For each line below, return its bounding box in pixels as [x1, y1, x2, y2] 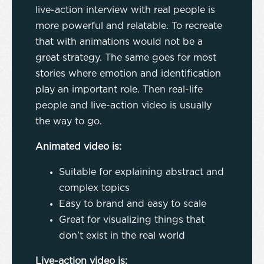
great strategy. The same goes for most [35, 53, 216, 63]
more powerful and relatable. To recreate [35, 21, 222, 31]
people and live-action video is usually [35, 101, 212, 111]
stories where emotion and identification [35, 69, 221, 79]
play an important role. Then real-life [35, 85, 203, 95]
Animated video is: [35, 142, 121, 152]
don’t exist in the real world [59, 231, 185, 241]
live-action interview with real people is [35, 5, 215, 15]
